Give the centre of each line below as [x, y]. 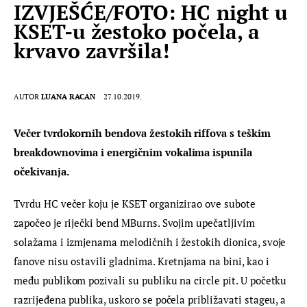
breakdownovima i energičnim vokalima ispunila [134, 152]
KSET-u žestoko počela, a [137, 32]
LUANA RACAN [69, 96]
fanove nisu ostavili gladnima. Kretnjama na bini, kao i [143, 261]
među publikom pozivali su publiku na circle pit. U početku [152, 281]
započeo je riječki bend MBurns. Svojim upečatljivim [136, 223]
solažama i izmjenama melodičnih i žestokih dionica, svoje [151, 242]
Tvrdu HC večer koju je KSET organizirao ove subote [136, 204]
